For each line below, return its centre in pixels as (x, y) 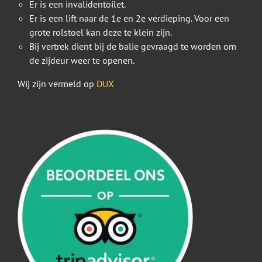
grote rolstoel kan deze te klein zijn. (101, 32)
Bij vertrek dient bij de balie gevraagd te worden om (133, 46)
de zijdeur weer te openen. (82, 61)
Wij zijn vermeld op (57, 84)
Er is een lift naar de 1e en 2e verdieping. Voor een (129, 18)
